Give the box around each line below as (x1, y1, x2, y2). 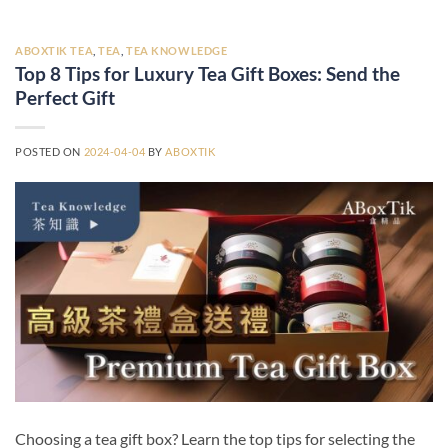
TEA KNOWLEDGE (126, 44, 228, 58)
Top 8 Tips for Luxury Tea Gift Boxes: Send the (15, 61, 400, 85)
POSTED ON (15, 144, 84, 158)
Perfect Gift (15, 85, 115, 109)
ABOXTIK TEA (15, 44, 94, 58)
